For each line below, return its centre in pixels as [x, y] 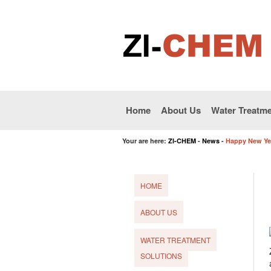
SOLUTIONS [161, 256]
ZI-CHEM [182, 141]
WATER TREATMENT [175, 240]
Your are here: [144, 141]
